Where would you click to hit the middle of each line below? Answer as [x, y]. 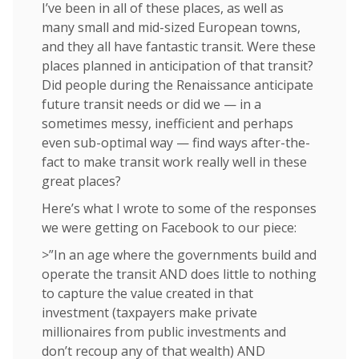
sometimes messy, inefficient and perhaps [167, 123]
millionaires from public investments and [164, 331]
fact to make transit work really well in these [174, 161]
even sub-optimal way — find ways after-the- [176, 142]
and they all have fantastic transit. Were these [179, 46]
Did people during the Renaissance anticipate [177, 85]
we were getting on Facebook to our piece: [169, 227]
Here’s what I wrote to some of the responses [179, 208]
